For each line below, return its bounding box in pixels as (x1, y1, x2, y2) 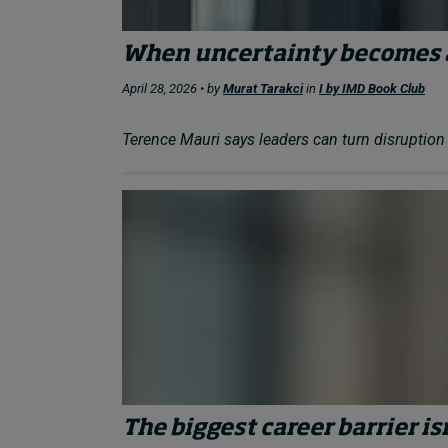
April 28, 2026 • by (122, 81, 223, 97)
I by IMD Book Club (319, 81, 425, 97)
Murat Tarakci (223, 81, 303, 97)
